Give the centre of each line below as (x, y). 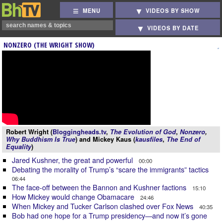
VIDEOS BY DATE (173, 28)
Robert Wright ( (29, 132)
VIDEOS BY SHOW (173, 11)
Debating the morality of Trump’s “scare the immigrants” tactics (111, 169)
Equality (19, 147)
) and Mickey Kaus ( (105, 139)
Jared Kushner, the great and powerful (73, 160)
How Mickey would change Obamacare (74, 196)
